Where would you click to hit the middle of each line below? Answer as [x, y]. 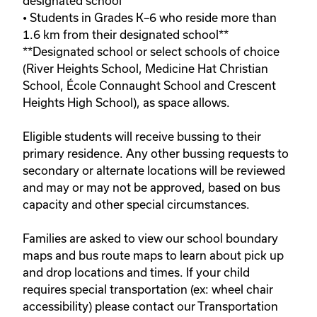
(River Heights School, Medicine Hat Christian [145, 69]
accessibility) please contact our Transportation [150, 306]
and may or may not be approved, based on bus [151, 188]
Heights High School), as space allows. [128, 103]
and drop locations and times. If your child [136, 272]
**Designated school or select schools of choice [151, 52]
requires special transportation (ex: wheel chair [148, 289]
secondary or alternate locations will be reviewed [154, 171]
